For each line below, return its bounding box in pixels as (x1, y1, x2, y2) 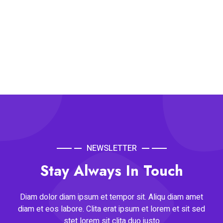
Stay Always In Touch (40, 160, 183, 182)
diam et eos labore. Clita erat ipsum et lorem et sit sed (18, 203, 205, 216)
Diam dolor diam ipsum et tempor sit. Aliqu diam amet (20, 191, 203, 204)
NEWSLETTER (86, 142, 137, 155)
